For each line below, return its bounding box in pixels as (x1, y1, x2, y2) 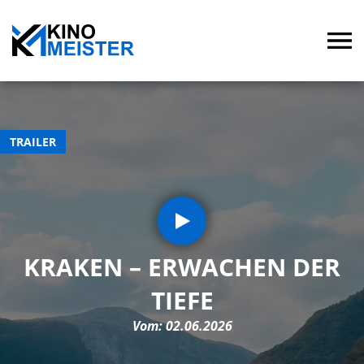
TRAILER (10, 134, 56, 149)
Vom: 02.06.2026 (132, 317, 232, 335)
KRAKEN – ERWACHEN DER (24, 250, 340, 284)
